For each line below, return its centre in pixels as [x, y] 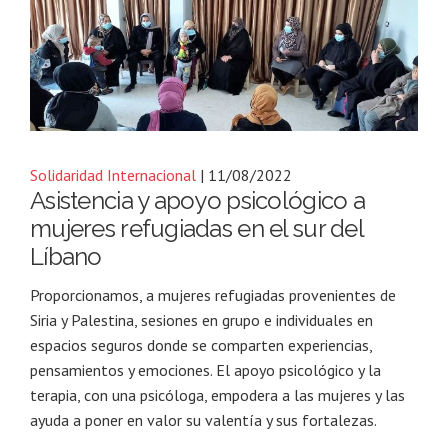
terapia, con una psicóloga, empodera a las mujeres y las [217, 394]
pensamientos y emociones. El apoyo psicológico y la [205, 369]
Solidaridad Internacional [113, 174]
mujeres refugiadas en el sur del [196, 228]
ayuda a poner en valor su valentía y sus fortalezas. [203, 419]
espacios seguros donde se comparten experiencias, [201, 344]
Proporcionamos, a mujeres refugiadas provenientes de [213, 294]
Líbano [66, 256]
